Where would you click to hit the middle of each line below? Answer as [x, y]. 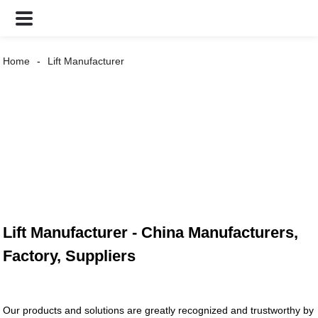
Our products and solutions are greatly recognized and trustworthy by [159, 311]
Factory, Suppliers [70, 256]
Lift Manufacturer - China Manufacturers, [151, 233]
